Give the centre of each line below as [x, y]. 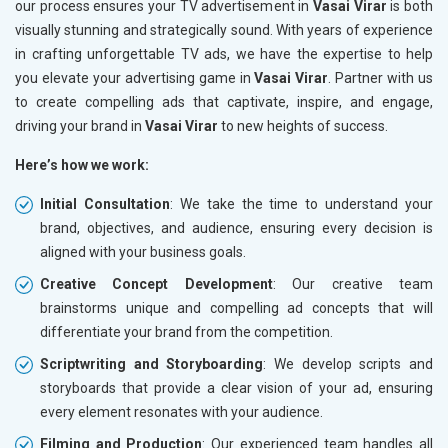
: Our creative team [353, 283]
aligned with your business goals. [143, 251]
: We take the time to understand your [301, 203]
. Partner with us [381, 77]
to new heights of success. [303, 125]
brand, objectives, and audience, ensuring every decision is [236, 227]
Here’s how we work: [82, 164]
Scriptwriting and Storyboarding [152, 363]
